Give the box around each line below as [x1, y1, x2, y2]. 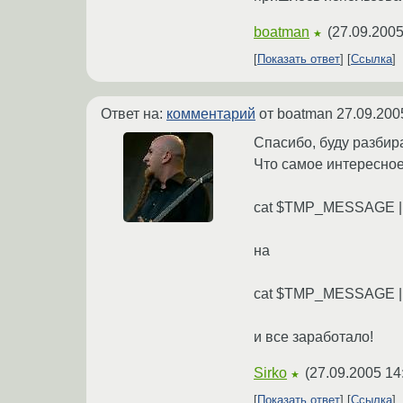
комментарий [166, 106, 255, 122]
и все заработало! [254, 329, 373, 345]
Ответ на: [101, 106, 166, 122]
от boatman [255, 106, 336, 122]
